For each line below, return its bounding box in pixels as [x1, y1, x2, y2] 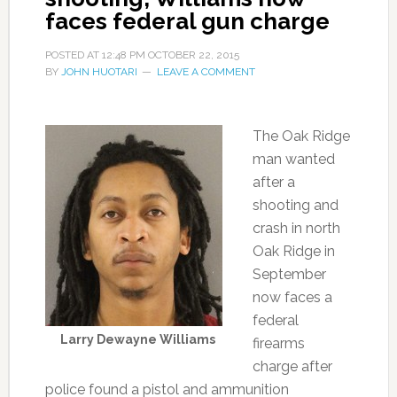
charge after [252, 358, 332, 376]
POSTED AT [44, 49, 102, 62]
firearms [252, 335, 305, 353]
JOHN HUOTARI [60, 66, 137, 79]
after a [252, 174, 295, 191]
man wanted [252, 151, 335, 168]
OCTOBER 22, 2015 [147, 49, 239, 62]
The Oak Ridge [252, 128, 350, 145]
